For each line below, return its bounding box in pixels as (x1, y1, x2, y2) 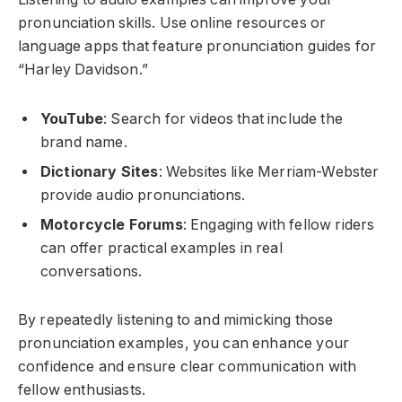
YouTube (40, 109, 104, 127)
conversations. (40, 262, 143, 280)
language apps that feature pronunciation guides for (18, 38, 377, 56)
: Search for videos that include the (103, 109, 343, 127)
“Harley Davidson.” (18, 61, 148, 79)
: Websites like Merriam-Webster (158, 162, 380, 180)
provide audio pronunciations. (40, 186, 246, 204)
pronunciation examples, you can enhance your (18, 335, 350, 353)
